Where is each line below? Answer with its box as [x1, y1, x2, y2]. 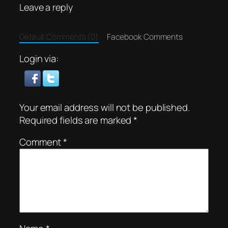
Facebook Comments [106, 31, 183, 42]
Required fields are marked [19, 113, 134, 127]
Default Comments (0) [19, 31, 99, 42]
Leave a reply [19, 1, 73, 14]
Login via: [19, 52, 59, 66]
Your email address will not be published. [19, 100, 190, 114]
